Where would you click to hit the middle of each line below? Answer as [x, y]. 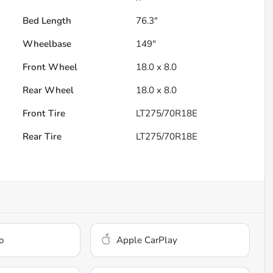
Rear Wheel [48, 90]
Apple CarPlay [147, 240]
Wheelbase [47, 44]
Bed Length [47, 21]
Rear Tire [42, 137]
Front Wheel [50, 67]
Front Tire [44, 114]
